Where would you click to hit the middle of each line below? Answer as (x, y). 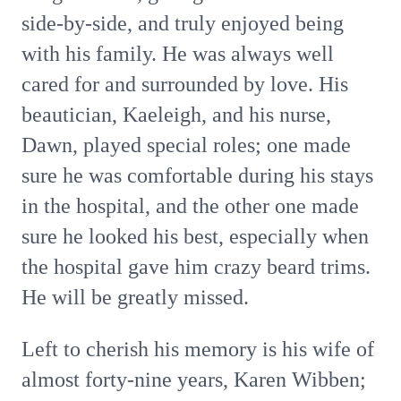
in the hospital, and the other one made (190, 206)
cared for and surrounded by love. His (185, 84)
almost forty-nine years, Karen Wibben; (194, 380)
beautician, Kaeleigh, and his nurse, (176, 115)
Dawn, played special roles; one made (186, 145)
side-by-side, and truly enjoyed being (183, 23)
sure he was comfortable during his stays (197, 175)
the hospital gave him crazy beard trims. (196, 267)
